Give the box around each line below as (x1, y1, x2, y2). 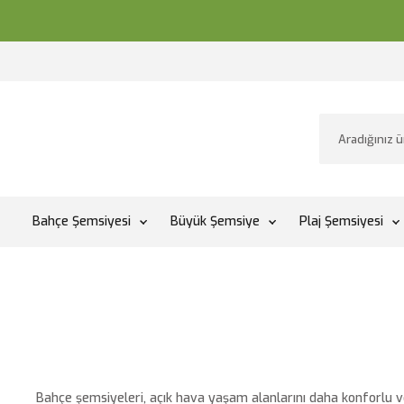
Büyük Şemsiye (170, 213, 260, 230)
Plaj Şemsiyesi (299, 213, 383, 230)
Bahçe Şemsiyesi (32, 213, 131, 230)
